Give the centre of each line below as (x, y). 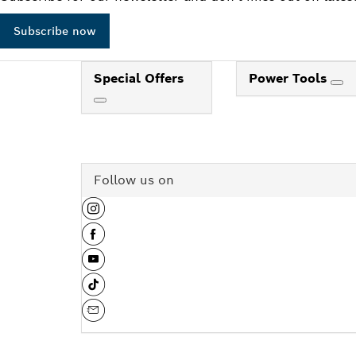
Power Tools (290, 78)
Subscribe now (55, 31)
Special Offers (139, 78)
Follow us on (134, 180)
